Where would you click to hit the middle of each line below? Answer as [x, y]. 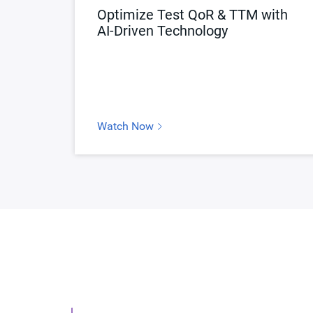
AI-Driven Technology [162, 30]
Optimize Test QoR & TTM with [192, 14]
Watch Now [127, 126]
